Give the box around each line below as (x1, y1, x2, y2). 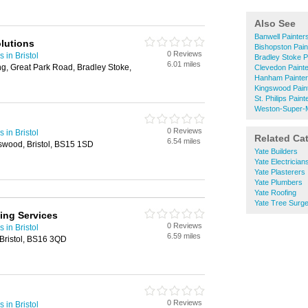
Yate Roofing (254, 188, 296, 197)
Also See (254, 18, 296, 29)
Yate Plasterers (254, 168, 305, 176)
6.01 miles (167, 60, 201, 68)
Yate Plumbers (254, 178, 302, 186)
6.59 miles (167, 232, 201, 240)
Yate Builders (254, 147, 298, 155)
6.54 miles (167, 137, 201, 145)
